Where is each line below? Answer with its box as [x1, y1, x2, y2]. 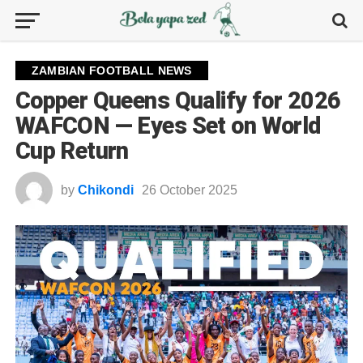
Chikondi [77, 183, 134, 197]
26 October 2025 [141, 183, 237, 197]
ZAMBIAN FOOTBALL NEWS [31, 64, 192, 77]
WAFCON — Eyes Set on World [15, 112, 321, 139]
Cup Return [15, 137, 129, 164]
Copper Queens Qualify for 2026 [15, 87, 341, 114]
